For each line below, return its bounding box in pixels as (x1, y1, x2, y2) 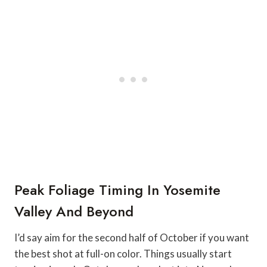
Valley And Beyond (14, 201, 133, 222)
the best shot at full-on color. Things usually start (14, 247, 232, 260)
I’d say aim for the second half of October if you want (14, 231, 249, 244)
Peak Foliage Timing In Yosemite (14, 179, 221, 201)
